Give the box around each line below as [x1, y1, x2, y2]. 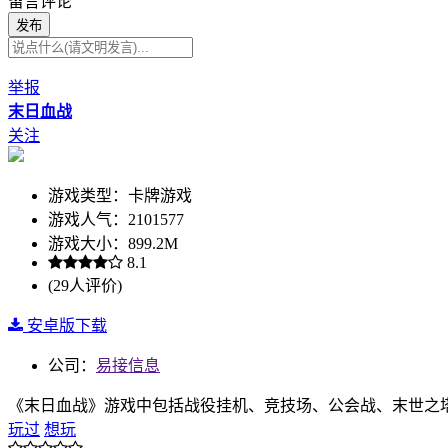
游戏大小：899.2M [48, 234, 178, 252]
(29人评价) [48, 276, 122, 294]
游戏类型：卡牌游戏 [48, 186, 192, 204]
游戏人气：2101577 [48, 210, 184, 228]
